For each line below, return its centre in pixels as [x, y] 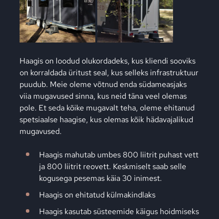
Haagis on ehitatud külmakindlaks [97, 195]
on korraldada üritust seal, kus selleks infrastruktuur [109, 73]
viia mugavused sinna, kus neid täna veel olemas [103, 96]
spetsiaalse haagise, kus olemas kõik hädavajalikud [106, 120]
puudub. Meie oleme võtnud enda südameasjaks [103, 84]
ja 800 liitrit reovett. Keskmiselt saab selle [113, 166]
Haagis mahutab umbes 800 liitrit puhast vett [119, 155]
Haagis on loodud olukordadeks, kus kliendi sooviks [108, 61]
